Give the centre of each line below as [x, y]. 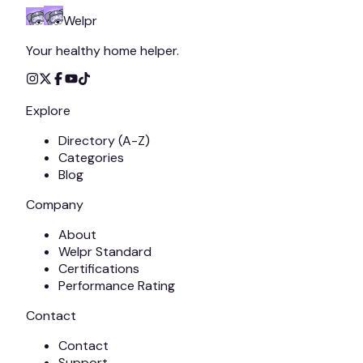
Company [55, 204]
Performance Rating [117, 285]
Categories [91, 157]
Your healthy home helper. [102, 50]
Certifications [99, 268]
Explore [48, 110]
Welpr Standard [105, 251]
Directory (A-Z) [104, 140]
